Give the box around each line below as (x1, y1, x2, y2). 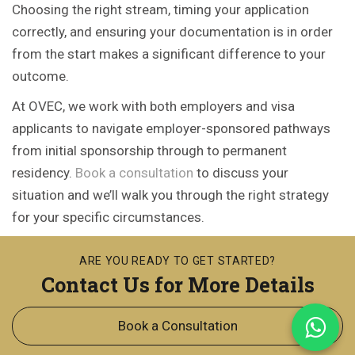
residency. (12, 165, 75, 181)
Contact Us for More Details (40, 271, 315, 298)
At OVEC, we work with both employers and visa (12, 98, 295, 114)
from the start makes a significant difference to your (12, 46, 326, 62)
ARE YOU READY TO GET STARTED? (78, 254, 277, 267)
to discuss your (193, 165, 288, 181)
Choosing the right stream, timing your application (12, 2, 309, 17)
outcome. (12, 68, 69, 84)
